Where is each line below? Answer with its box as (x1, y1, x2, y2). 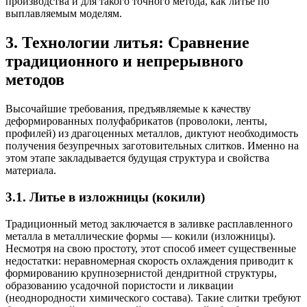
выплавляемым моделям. (5, 8, 122, 20)
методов (5, 71, 64, 89)
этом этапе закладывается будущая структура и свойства (5, 152, 269, 164)
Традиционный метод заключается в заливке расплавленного (5, 217, 293, 230)
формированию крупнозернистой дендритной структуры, (5, 267, 277, 279)
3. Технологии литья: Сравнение (5, 34, 249, 52)
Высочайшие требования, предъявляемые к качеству (5, 103, 251, 115)
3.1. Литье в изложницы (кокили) (5, 189, 205, 204)
